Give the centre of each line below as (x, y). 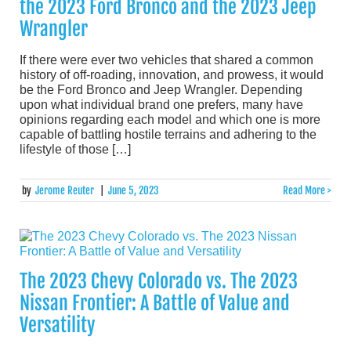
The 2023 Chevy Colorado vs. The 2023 (159, 282)
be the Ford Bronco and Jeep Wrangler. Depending (161, 89)
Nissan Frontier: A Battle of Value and (155, 304)
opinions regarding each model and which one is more (170, 119)
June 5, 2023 (133, 190)
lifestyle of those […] (75, 149)
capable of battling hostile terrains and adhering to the (168, 134)
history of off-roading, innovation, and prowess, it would (172, 74)
